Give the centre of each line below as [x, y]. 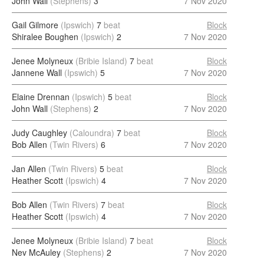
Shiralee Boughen [45, 37]
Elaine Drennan [41, 97]
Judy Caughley [39, 133]
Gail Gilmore [35, 25]
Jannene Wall [37, 72]
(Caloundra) [92, 133]
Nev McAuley [36, 252]
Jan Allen [29, 169]
